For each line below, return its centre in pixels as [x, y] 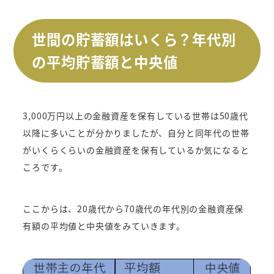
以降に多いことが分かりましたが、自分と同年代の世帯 [136, 132]
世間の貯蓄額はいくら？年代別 [134, 39]
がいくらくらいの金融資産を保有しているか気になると [136, 150]
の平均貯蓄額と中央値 [105, 61]
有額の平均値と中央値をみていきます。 [104, 225]
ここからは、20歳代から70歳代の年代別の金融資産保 [133, 208]
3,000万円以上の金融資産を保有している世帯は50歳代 [135, 115]
